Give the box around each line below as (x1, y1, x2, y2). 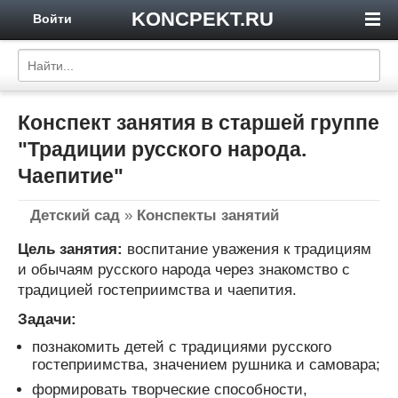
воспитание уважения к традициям (123, 240, 371, 258)
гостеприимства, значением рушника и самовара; (32, 355, 380, 373)
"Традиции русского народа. (18, 138, 306, 161)
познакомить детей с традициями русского (32, 338, 331, 355)
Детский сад (30, 206, 120, 224)
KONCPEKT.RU (131, 8, 274, 30)
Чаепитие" (18, 164, 123, 187)
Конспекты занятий (137, 206, 279, 224)
